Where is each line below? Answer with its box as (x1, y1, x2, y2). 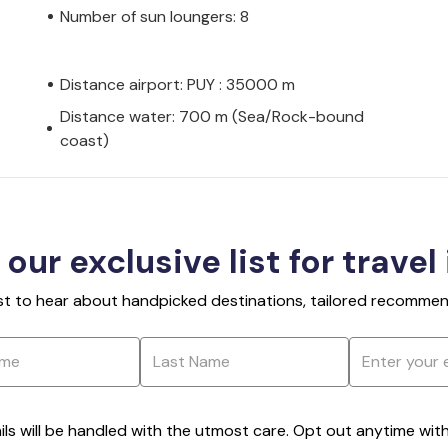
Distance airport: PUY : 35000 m (60, 73, 295, 95)
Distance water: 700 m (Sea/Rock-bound (59, 105, 364, 127)
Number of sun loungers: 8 (60, 5, 249, 27)
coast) (59, 129, 109, 151)
